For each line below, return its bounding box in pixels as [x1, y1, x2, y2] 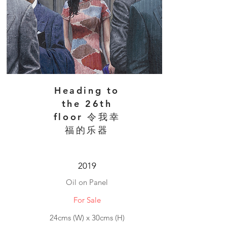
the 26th [61, 98, 112, 109]
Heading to [54, 85, 120, 96]
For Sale [73, 195, 101, 205]
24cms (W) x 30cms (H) [49, 213, 125, 222]
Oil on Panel [66, 177, 108, 187]
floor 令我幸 [53, 111, 121, 123]
